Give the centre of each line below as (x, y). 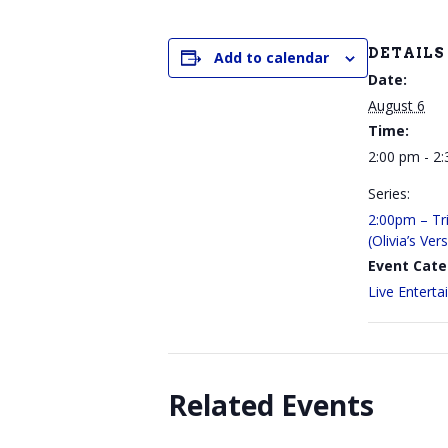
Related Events (271, 405)
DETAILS (406, 53)
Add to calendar (271, 58)
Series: (389, 194)
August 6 (396, 106)
